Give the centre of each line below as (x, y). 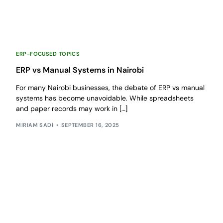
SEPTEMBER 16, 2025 (90, 125)
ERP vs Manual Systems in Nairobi (80, 70)
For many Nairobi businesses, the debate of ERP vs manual (111, 88)
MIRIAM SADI (35, 125)
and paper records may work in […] (72, 109)
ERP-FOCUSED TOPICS (48, 54)
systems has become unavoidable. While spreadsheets (105, 98)
